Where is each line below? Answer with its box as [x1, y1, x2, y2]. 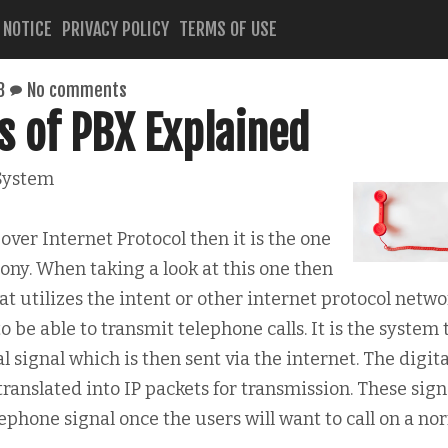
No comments [27, 79, 127, 101]
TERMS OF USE [179, 18, 277, 40]
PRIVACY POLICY [62, 18, 169, 40]
